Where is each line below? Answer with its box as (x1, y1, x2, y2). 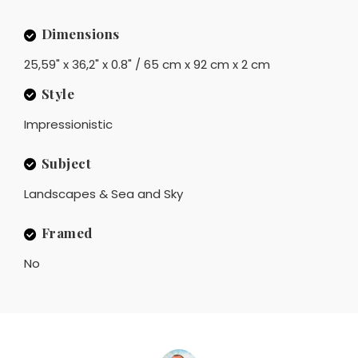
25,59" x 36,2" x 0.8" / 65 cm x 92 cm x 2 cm (24, 56, 270, 74)
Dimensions (41, 25, 120, 43)
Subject (41, 153, 91, 172)
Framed (41, 223, 93, 241)
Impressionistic (24, 115, 113, 133)
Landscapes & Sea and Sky (24, 185, 183, 202)
